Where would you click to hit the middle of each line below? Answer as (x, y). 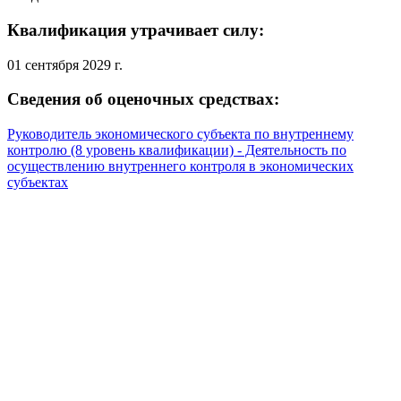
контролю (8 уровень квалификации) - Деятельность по (177, 150)
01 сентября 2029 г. (65, 64)
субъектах (38, 182)
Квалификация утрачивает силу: (136, 30)
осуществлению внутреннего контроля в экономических (180, 166)
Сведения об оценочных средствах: (143, 99)
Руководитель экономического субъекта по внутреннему (180, 134)
